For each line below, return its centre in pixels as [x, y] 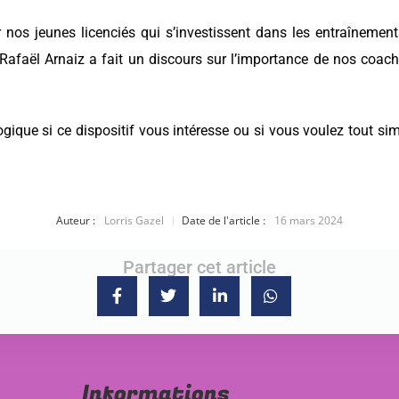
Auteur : [76, 220]
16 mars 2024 [309, 220]
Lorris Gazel [134, 220]
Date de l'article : [224, 220]
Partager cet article [199, 267]
